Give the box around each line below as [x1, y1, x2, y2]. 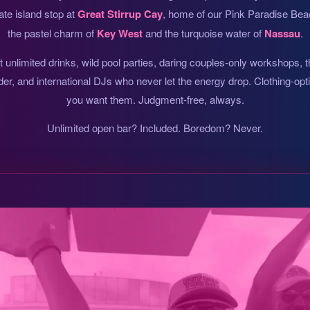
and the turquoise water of [142, 26, 264, 41]
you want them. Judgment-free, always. [66, 92, 244, 107]
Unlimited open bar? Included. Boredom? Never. [47, 120, 263, 136]
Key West [96, 26, 143, 42]
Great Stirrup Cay [77, 6, 163, 22]
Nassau [264, 26, 300, 42]
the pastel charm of [7, 26, 97, 41]
